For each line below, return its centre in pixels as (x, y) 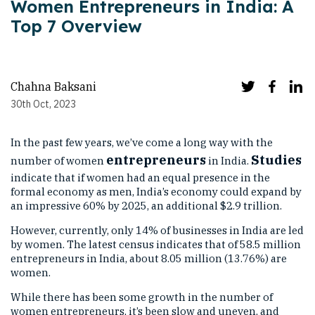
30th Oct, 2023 (43, 104)
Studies (276, 160)
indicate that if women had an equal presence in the (140, 178)
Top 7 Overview (76, 26)
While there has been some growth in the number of (142, 297)
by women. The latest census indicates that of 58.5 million (156, 244)
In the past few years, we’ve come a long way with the (142, 142)
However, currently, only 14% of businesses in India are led (157, 230)
